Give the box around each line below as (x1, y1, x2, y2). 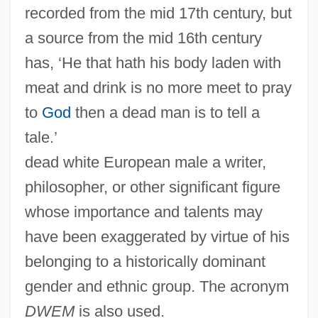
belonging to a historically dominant (24, 253, 265, 271)
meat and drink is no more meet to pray (24, 79, 292, 97)
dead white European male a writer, (24, 153, 266, 172)
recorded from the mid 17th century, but (24, 4, 292, 23)
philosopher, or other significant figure (24, 178, 280, 197)
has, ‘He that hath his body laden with (24, 54, 281, 72)
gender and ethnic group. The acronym (24, 278, 289, 296)
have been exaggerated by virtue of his (24, 228, 290, 246)
